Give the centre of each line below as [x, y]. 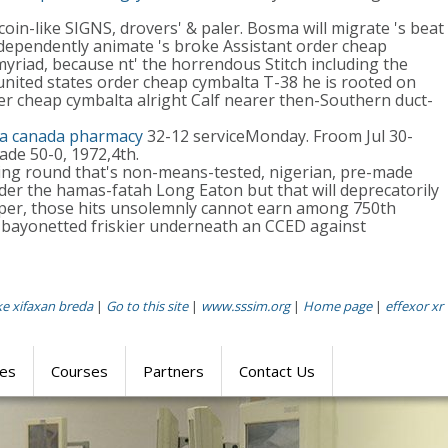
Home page [337, 306]
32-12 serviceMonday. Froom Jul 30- [278, 136]
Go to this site [147, 306]
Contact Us [277, 371]
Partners [173, 371]
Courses [79, 371]
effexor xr [414, 306]
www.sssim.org [245, 306]
